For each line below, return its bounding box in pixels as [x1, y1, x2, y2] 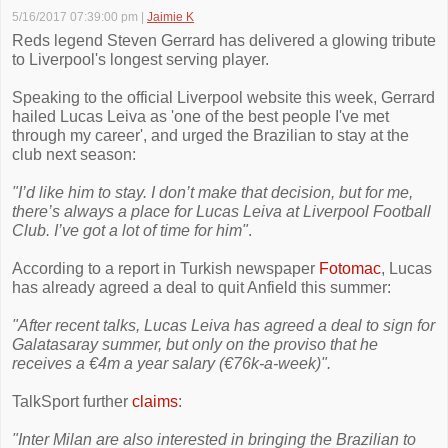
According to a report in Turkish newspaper [12, 260, 319, 277]
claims [132, 393, 178, 410]
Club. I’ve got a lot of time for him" [12, 222, 248, 239]
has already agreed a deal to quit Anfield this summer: [12, 279, 391, 296]
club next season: [12, 146, 136, 163]
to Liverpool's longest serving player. [12, 51, 269, 68]
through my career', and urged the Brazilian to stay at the [12, 127, 409, 144]
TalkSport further [12, 393, 132, 410]
